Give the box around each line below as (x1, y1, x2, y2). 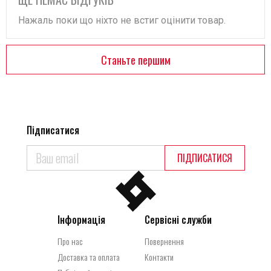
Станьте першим (100, 51, 171, 68)
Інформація (57, 212, 105, 227)
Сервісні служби (145, 212, 212, 227)
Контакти (145, 250, 174, 263)
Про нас (57, 235, 83, 247)
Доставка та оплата (57, 250, 120, 263)
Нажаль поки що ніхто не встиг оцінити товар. (18, 15, 226, 26)
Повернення (145, 235, 184, 247)
